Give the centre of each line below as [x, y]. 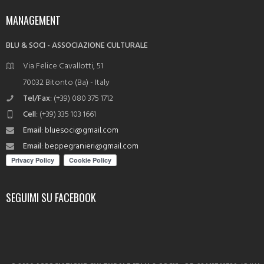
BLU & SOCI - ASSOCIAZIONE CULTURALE [77, 46]
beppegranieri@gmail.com [92, 147]
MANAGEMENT [33, 20]
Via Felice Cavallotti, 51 [63, 67]
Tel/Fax [37, 99]
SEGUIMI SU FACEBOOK [51, 198]
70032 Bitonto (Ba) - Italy [66, 83]
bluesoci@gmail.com [82, 131]
